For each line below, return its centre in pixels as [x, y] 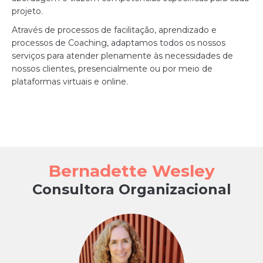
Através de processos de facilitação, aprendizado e [114, 30]
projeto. [27, 11]
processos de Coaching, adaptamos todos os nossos [119, 43]
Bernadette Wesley [131, 171]
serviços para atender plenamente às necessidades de [122, 56]
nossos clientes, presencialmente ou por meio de [112, 69]
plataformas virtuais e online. [70, 82]
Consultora [73, 189]
